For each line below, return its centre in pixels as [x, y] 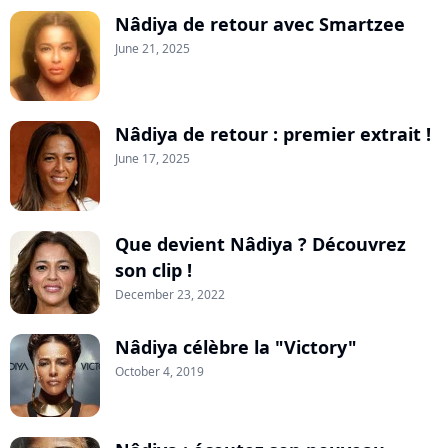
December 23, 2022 [170, 295]
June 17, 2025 [152, 159]
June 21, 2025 [152, 49]
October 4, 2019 [159, 372]
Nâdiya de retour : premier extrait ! [273, 134]
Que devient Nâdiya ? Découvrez [260, 244]
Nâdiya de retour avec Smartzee [260, 24]
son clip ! [153, 270]
